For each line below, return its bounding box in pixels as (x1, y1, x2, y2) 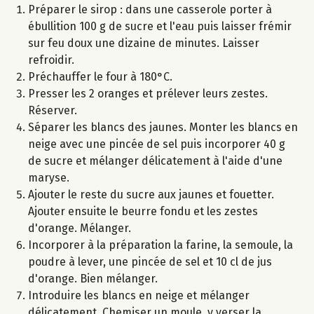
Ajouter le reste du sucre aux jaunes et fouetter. (28, 188, 274, 202)
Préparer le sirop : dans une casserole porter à (28, 3, 272, 17)
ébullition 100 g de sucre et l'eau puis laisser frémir (28, 20, 292, 34)
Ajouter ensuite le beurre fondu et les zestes (28, 205, 258, 219)
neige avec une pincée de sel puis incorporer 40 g (28, 137, 285, 151)
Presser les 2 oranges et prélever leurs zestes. (28, 87, 268, 101)
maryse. (28, 171, 69, 185)
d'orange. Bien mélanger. (28, 272, 158, 286)
